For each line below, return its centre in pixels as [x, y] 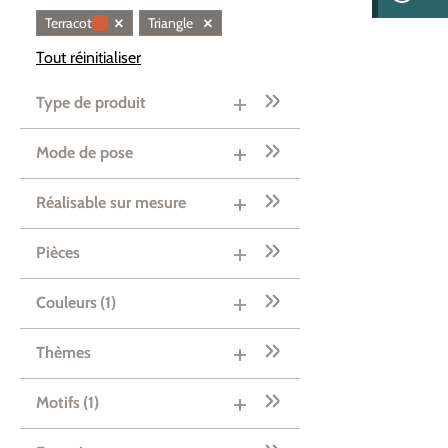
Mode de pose [84, 152]
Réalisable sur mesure [111, 202]
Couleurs [66, 302]
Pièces [58, 252]
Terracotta [74, 23]
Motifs [58, 402]
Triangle [170, 23]
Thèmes [63, 352]
